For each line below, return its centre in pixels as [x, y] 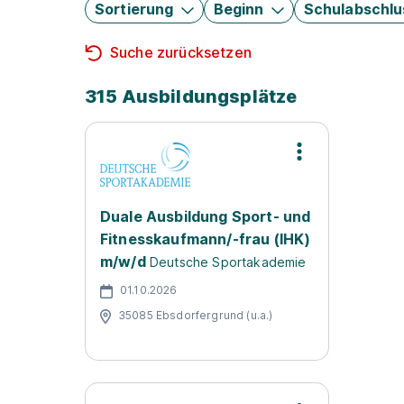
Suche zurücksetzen [181, 52]
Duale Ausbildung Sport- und [206, 216]
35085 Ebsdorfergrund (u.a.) [196, 315]
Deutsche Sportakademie [228, 262]
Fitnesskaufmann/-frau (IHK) [206, 239]
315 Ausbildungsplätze [191, 96]
